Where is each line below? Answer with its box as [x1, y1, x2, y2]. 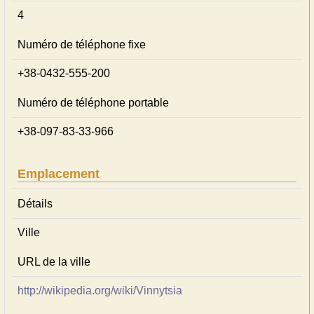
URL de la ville [18, 256, 90, 268]
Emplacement [18, 167, 100, 181]
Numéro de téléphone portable [18, 97, 169, 109]
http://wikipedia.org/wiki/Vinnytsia [18, 285, 182, 296]
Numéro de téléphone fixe [18, 39, 146, 50]
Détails [18, 198, 53, 210]
